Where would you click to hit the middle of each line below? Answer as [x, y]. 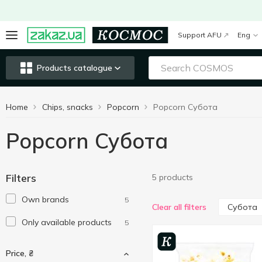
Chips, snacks [68, 107]
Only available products [67, 222]
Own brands [45, 199]
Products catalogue [74, 68]
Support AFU [200, 35]
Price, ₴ [20, 253]
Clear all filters [179, 207]
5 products [173, 177]
